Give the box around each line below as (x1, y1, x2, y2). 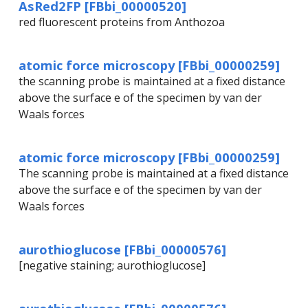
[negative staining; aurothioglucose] (19, 258, 206, 274)
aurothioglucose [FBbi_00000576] (19, 241, 226, 258)
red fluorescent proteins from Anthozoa (19, 14, 225, 30)
